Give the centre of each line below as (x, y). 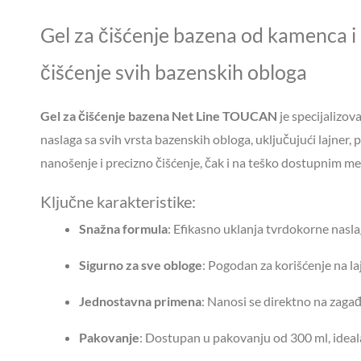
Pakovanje (109, 338)
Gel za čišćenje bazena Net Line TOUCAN (159, 116)
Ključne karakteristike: (118, 202)
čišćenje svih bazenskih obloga (174, 71)
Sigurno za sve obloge (141, 265)
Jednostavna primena (140, 301)
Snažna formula (123, 229)
